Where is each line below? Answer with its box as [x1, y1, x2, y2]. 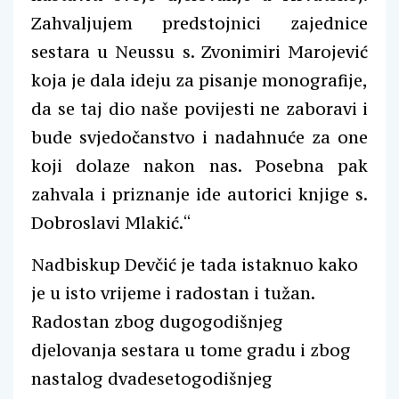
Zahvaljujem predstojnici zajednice [31, 12, 368, 34]
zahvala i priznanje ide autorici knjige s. [31, 183, 368, 205]
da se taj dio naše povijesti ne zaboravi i [31, 97, 368, 119]
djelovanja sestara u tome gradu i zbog [31, 338, 351, 361]
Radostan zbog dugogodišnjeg [31, 310, 283, 332]
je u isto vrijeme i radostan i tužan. [31, 281, 314, 304]
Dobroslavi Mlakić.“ [31, 211, 191, 233]
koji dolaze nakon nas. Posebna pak [31, 154, 368, 176]
